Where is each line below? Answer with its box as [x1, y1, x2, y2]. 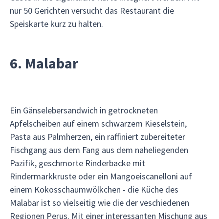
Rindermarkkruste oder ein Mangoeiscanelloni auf [10, 171, 192, 182]
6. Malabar [10, 54, 78, 72]
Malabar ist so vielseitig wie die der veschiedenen [10, 197, 189, 208]
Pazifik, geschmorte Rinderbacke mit [10, 157, 145, 169]
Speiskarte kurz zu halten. [10, 18, 103, 29]
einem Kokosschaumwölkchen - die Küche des [10, 184, 178, 195]
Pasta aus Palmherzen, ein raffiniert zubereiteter [10, 131, 185, 142]
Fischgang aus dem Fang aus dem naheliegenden [10, 144, 188, 155]
